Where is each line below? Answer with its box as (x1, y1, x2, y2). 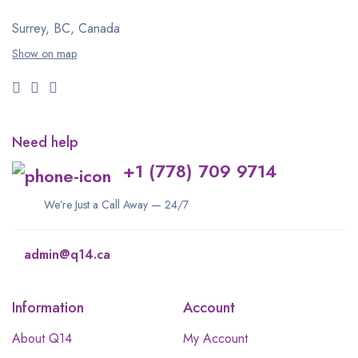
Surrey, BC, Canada (12, 18, 120, 38)
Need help (12, 131, 78, 153)
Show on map (12, 45, 77, 62)
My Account (183, 328, 248, 348)
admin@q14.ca (24, 245, 110, 264)
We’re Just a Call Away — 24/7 (44, 196, 189, 213)
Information (12, 296, 84, 318)
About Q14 (12, 328, 72, 348)
